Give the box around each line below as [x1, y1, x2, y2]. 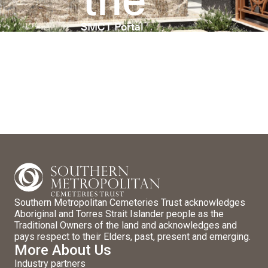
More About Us [14, 242, 111, 258]
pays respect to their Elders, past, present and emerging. [14, 231, 251, 242]
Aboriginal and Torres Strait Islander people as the [14, 208, 224, 220]
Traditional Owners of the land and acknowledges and [14, 220, 237, 231]
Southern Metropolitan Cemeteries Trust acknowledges [14, 197, 245, 208]
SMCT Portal [81, 18, 144, 34]
